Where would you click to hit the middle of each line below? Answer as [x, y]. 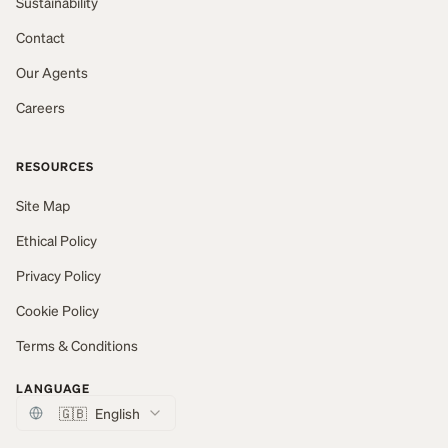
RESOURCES [55, 167]
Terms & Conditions [77, 345]
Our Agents [52, 72]
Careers [40, 107]
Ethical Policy [56, 240]
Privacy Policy [58, 275]
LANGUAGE [53, 389]
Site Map [43, 205]
